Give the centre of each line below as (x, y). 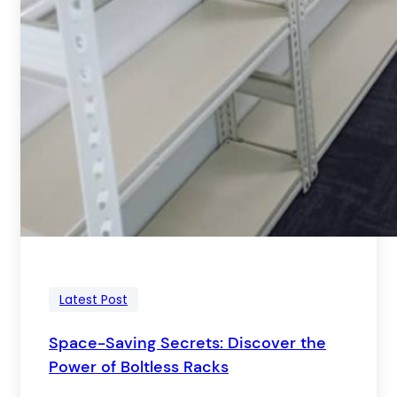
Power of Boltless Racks (139, 366)
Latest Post (93, 299)
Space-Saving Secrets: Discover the (187, 343)
